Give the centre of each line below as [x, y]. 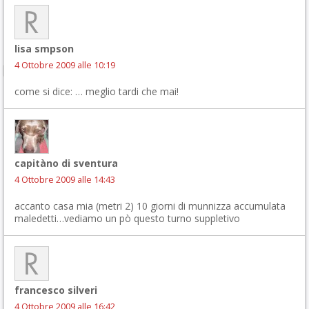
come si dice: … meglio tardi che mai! [97, 91]
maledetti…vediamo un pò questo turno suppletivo [127, 218]
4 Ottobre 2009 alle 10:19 [65, 65]
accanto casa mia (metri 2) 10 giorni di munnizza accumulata [150, 206]
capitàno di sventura [66, 163]
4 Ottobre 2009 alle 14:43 [65, 180]
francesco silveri [56, 290]
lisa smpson [44, 49]
